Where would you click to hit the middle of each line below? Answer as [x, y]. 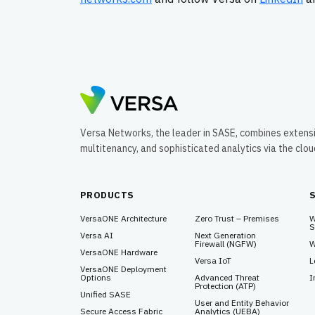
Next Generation [225, 235]
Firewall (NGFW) [225, 244]
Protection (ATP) [225, 286]
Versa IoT [213, 261]
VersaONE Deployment [123, 269]
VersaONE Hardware [119, 252]
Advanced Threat [227, 277]
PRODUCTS [107, 195]
